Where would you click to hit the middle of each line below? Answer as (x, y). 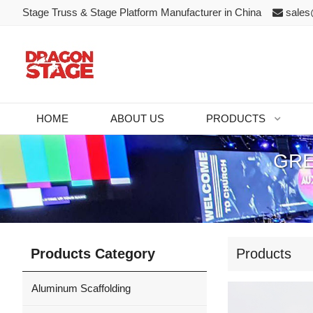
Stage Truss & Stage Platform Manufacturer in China (146, 12)
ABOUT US (137, 118)
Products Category (93, 254)
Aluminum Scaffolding (81, 288)
